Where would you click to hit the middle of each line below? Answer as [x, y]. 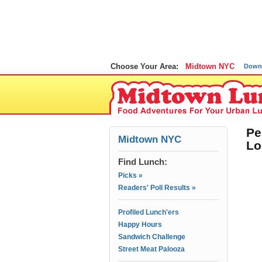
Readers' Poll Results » [157, 188]
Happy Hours [140, 225]
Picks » [130, 175]
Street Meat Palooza [151, 249]
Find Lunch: [143, 162]
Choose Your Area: [144, 66]
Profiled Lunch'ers [149, 212]
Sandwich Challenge [152, 237]
